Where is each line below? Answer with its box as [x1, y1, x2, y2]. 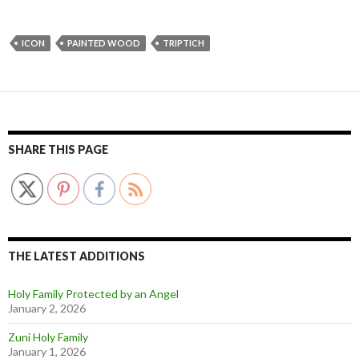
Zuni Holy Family [8, 329, 88, 344]
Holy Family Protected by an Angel [8, 286, 179, 301]
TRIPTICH [163, 37, 204, 48]
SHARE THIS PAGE [8, 142, 108, 156]
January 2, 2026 [8, 301, 86, 315]
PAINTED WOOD [67, 37, 140, 48]
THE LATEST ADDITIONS [8, 248, 145, 263]
